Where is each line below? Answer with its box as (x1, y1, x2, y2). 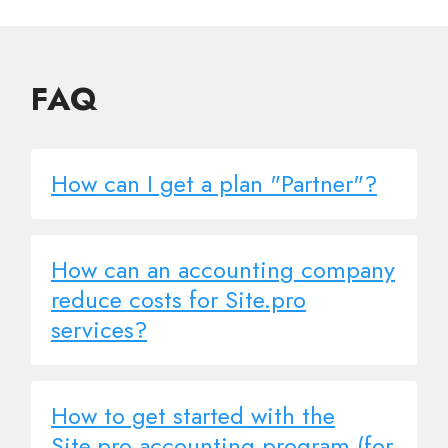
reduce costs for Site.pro (51, 282, 306, 318)
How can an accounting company (51, 252, 395, 288)
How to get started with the (51, 398, 335, 434)
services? (51, 312, 147, 348)
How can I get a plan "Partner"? (51, 166, 377, 202)
